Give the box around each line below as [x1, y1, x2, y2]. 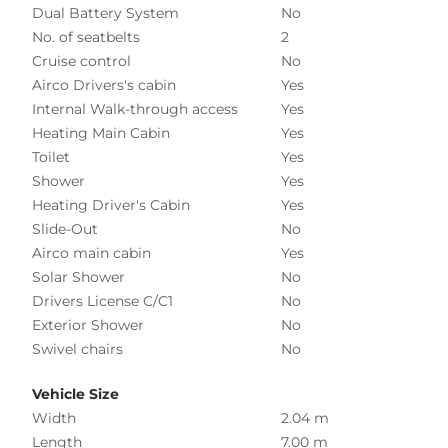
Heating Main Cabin [32, 123, 170, 142]
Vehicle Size [32, 384, 119, 403]
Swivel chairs [32, 339, 123, 358]
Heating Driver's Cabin [32, 195, 190, 214]
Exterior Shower [32, 315, 144, 334]
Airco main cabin [32, 243, 151, 262]
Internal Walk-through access [32, 99, 238, 118]
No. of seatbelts [32, 27, 140, 46]
